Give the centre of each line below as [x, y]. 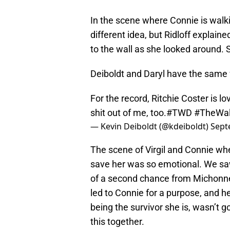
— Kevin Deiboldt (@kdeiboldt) [150, 127]
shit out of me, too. [128, 113]
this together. [117, 222]
